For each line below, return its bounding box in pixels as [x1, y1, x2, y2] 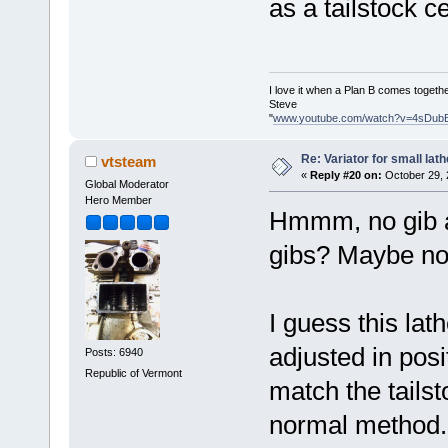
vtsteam [101, 153, 157, 171]
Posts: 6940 [84, 346, 143, 359]
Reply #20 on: [309, 169, 382, 182]
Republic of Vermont [84, 367, 182, 380]
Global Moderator [84, 178, 169, 191]
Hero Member [84, 194, 152, 207]
